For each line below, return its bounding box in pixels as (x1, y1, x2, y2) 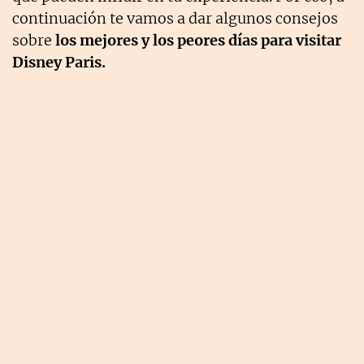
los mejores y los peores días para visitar (55, 31, 341, 50)
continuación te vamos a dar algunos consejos (12, 9, 338, 28)
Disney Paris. (12, 53, 106, 72)
